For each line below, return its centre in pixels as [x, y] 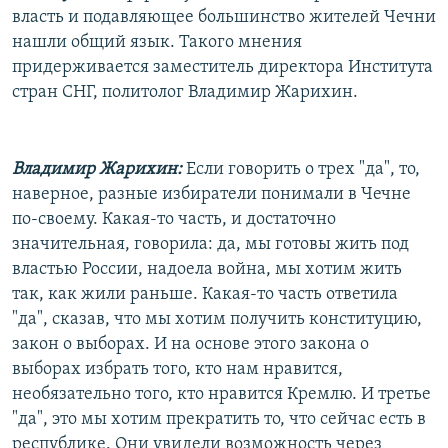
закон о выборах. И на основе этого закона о [190, 344]
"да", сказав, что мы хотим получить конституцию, [217, 319]
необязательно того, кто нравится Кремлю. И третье [221, 394]
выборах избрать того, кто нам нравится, [177, 369]
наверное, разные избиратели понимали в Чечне [211, 194]
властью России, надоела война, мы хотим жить [207, 269]
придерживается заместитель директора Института [222, 67]
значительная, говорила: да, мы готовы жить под [210, 244]
